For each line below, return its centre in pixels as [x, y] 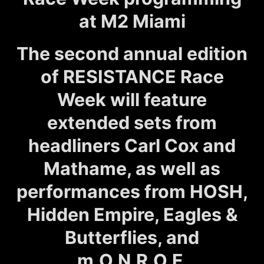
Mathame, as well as [132, 168]
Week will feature [132, 99]
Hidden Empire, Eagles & [132, 214]
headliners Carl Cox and [132, 145]
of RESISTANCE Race [132, 76]
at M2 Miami [132, 21]
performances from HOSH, [132, 191]
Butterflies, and [132, 237]
